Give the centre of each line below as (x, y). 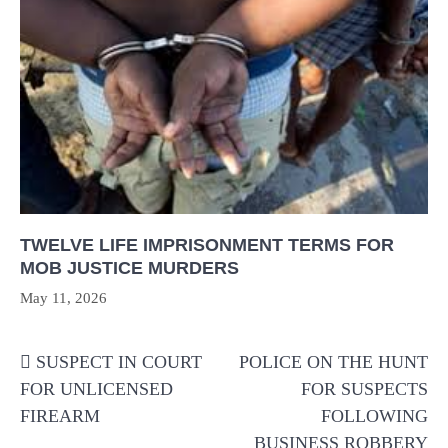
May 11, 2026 (63, 297)
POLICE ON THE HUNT (333, 361)
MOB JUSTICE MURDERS (129, 267)
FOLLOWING (374, 415)
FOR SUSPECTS (364, 388)
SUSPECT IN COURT (119, 361)
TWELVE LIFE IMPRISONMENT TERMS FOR (207, 244)
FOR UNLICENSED (96, 388)
